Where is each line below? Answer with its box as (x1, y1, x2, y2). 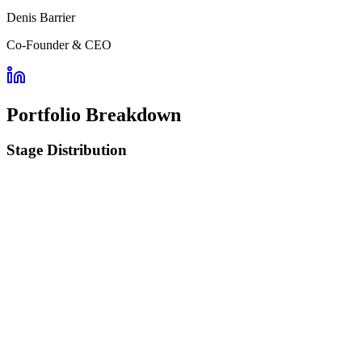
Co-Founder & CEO (6, 37, 112, 52)
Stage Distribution (6, 141, 127, 159)
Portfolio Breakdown (6, 103, 181, 125)
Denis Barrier (6, 10, 75, 24)
